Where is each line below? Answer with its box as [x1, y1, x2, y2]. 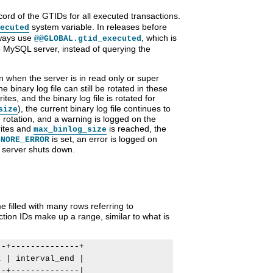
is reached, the [107, 124, 166, 134]
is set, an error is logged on [49, 134, 157, 144]
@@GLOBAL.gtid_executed [34, 34, 141, 44]
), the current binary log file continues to [18, 104, 171, 114]
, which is [141, 33, 177, 43]
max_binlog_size [34, 125, 107, 135]
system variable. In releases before [29, 22, 167, 32]
